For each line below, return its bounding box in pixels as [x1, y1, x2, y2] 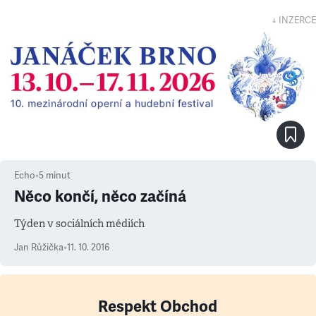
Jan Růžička [14, 242, 63, 253]
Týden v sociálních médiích [14, 217, 145, 230]
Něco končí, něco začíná [14, 187, 186, 206]
